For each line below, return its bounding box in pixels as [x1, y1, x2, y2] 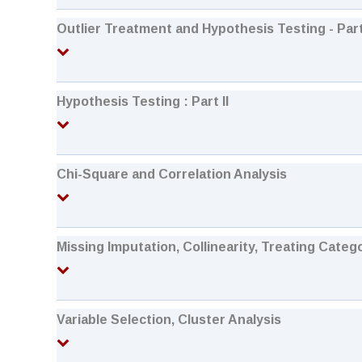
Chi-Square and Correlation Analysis [57, 167, 287, 181]
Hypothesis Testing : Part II [57, 95, 229, 108]
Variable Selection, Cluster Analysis [57, 313, 281, 326]
